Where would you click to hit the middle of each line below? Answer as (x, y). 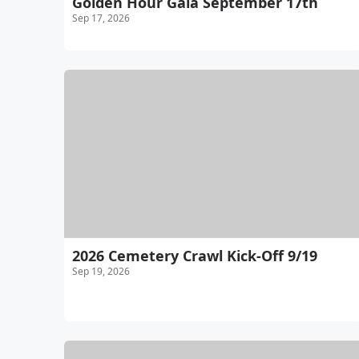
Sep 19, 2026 (101, 272)
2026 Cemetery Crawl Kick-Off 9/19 (195, 256)
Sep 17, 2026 (101, 18)
